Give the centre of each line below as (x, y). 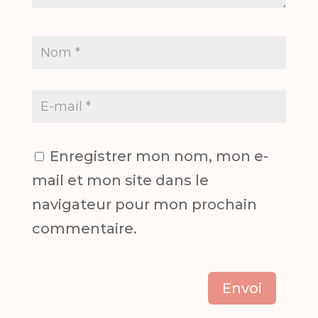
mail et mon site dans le (120, 180)
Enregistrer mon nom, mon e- (159, 156)
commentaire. (84, 228)
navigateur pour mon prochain (144, 204)
